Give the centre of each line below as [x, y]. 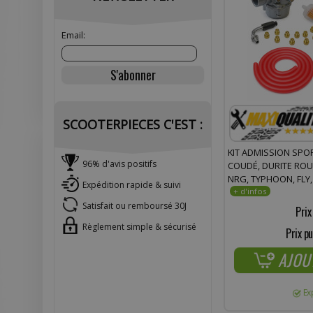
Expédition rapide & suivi [132, 184]
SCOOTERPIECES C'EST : [133, 125]
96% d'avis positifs [119, 163]
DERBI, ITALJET [256, 205]
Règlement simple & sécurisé [139, 226]
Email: [73, 35]
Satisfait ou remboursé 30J [134, 205]
